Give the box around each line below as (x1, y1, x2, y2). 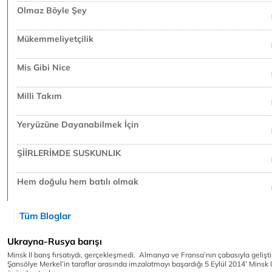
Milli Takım (17, 90, 62, 101)
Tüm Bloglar (19, 210, 71, 222)
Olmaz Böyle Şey (17, 5, 87, 16)
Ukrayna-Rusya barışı (7, 236, 102, 247)
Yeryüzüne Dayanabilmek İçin (17, 119, 138, 130)
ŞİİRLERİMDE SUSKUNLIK (17, 148, 121, 158)
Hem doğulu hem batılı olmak (17, 176, 138, 187)
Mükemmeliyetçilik (17, 33, 93, 44)
